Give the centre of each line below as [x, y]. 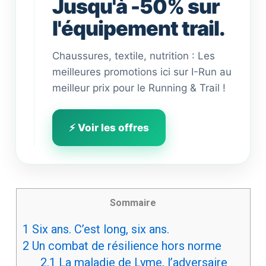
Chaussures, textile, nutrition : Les [134, 56]
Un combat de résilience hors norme [125, 246]
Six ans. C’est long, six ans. [99, 229]
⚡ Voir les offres [109, 128]
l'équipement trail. [139, 28]
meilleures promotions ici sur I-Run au [142, 72]
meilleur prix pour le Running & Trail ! [139, 88]
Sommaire [133, 203]
